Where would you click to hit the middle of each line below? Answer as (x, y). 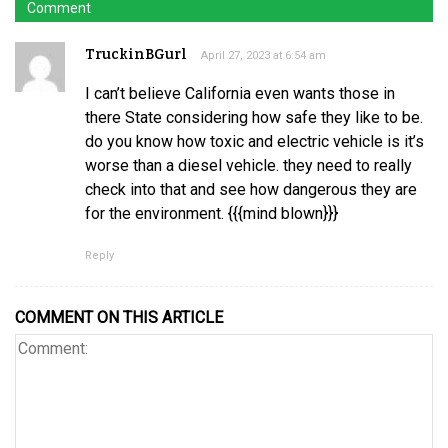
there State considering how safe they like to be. (254, 117)
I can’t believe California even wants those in (240, 93)
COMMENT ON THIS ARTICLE (119, 317)
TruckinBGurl (136, 54)
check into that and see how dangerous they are (251, 189)
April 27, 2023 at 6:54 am (263, 55)
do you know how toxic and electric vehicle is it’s (254, 141)
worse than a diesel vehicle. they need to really (248, 165)
